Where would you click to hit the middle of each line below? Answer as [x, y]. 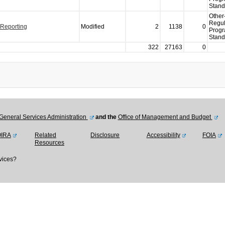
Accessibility [163, 135]
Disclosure [105, 135]
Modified [93, 27]
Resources [49, 143]
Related [45, 135]
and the [106, 117]
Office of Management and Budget [165, 117]
